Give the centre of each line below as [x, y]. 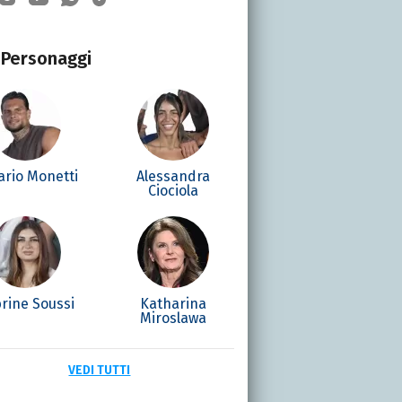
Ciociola [174, 190]
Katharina [174, 303]
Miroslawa [174, 318]
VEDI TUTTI [100, 370]
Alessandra [174, 176]
